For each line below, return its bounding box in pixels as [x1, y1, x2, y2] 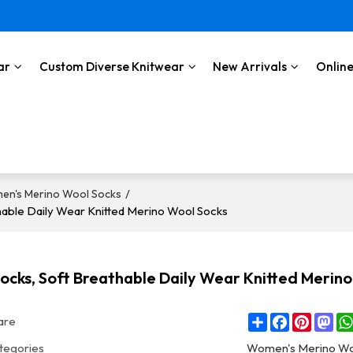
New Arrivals [213, 59, 288, 74]
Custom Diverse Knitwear [39, 59, 184, 74]
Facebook [289, 310, 344, 326]
